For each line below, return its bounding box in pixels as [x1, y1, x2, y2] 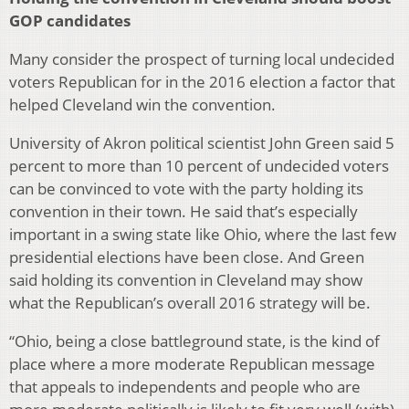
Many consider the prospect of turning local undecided [9, 48, 394, 70]
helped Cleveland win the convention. [9, 94, 276, 116]
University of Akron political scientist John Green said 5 [9, 132, 394, 154]
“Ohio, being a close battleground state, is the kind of [9, 330, 380, 352]
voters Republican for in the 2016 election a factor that [9, 71, 395, 93]
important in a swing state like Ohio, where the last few [9, 224, 396, 246]
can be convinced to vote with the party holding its [9, 178, 363, 200]
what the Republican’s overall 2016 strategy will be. [9, 292, 371, 314]
